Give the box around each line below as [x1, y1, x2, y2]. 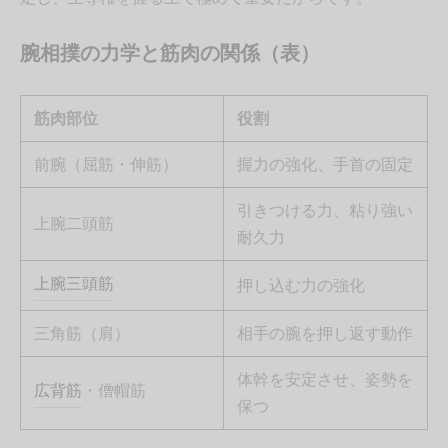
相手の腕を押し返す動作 [236, 322, 413, 346]
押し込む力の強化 [236, 274, 365, 298]
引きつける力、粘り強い [236, 199, 413, 223]
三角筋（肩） [33, 322, 130, 346]
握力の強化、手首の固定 [236, 153, 413, 177]
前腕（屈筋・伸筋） [33, 153, 178, 177]
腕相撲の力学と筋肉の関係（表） [20, 38, 320, 68]
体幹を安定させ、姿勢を [236, 368, 413, 392]
